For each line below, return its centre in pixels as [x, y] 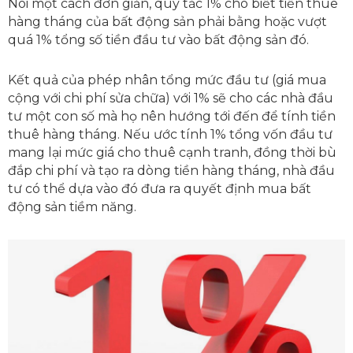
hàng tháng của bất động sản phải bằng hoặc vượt [167, 21]
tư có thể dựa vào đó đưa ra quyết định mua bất [160, 188]
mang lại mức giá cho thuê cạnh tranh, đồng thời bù [172, 152]
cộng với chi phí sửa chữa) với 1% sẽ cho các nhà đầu [171, 98]
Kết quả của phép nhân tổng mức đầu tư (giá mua [167, 80]
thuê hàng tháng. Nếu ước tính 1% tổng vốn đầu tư [170, 134]
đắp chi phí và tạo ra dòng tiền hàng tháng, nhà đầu [171, 170]
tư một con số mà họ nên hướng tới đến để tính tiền [172, 116]
